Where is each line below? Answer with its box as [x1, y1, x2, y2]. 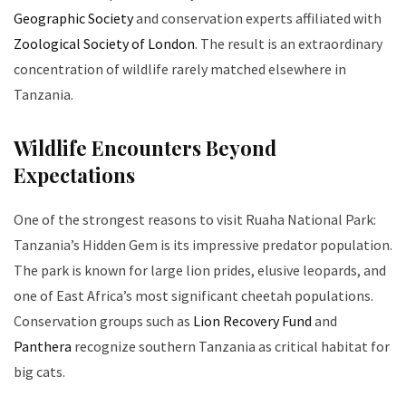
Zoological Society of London [14, 34, 195, 53]
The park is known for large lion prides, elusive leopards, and [14, 260, 386, 279]
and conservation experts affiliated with [133, 8, 382, 27]
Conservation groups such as [14, 311, 193, 330]
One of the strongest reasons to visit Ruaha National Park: [14, 209, 376, 228]
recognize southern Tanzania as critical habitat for [72, 336, 390, 355]
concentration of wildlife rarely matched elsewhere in [14, 59, 346, 78]
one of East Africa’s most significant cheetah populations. [14, 285, 373, 304]
